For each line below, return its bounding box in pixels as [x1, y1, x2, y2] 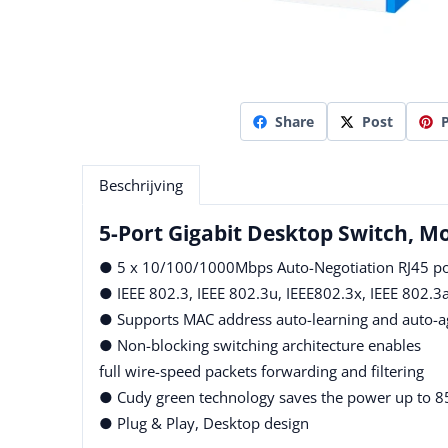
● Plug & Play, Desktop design [99, 413, 309, 434]
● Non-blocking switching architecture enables [99, 335, 421, 356]
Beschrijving [99, 175, 183, 196]
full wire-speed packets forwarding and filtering [99, 361, 424, 382]
